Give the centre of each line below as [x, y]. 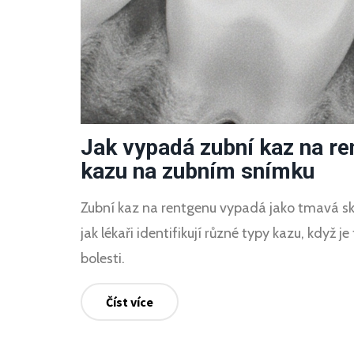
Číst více [130, 301]
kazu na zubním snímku [198, 171]
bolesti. [103, 258]
